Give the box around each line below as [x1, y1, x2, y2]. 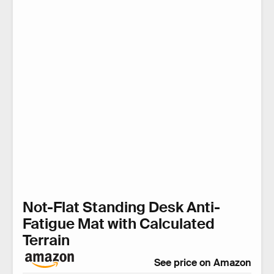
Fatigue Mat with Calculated [23, 213, 215, 233]
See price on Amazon [154, 256, 251, 269]
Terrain [23, 230, 70, 250]
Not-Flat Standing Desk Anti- [23, 197, 220, 217]
